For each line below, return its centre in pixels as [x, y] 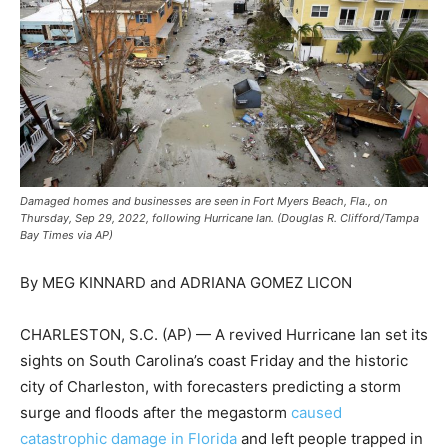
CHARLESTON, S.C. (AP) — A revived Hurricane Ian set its [224, 334]
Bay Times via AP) [66, 235]
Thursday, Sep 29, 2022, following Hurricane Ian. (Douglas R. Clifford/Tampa [219, 218]
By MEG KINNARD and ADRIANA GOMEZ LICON [186, 282]
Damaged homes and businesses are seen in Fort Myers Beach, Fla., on [203, 201]
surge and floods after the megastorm [155, 412]
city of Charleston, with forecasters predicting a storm [210, 386]
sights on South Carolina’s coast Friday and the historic [214, 360]
